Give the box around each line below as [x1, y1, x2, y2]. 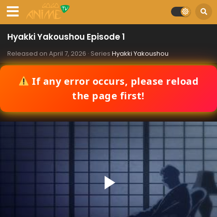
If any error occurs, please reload [29, 75, 199, 88]
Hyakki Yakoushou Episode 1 [7, 31, 125, 43]
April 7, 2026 [49, 49, 86, 58]
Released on [7, 49, 49, 58]
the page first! [72, 89, 145, 102]
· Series [86, 49, 112, 58]
